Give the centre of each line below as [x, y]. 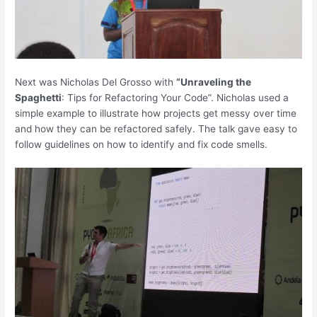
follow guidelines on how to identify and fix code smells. [142, 144]
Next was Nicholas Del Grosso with [96, 82]
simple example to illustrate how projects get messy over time [156, 113]
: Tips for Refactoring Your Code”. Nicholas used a [175, 97]
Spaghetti [39, 97]
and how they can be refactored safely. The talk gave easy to [156, 128]
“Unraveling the [214, 82]
